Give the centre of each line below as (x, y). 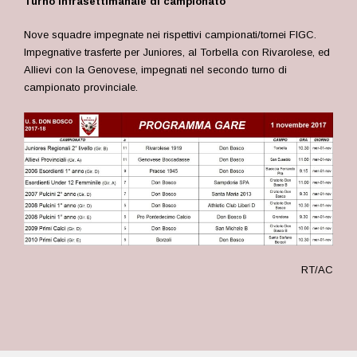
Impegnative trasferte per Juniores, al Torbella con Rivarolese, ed (177, 52)
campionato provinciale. (81, 87)
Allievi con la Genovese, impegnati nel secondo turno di (155, 70)
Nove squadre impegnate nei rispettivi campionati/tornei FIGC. (170, 35)
